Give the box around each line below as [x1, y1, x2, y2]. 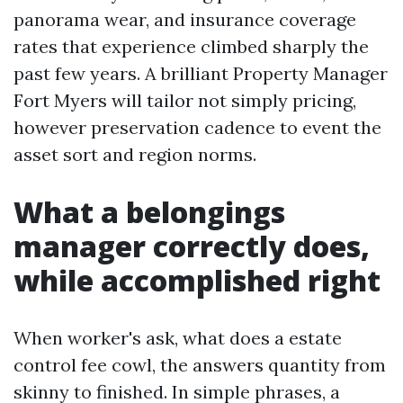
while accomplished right [13, 261, 381, 300]
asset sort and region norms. [13, 143, 256, 166]
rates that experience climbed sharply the [13, 35, 369, 58]
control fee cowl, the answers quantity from [13, 354, 386, 376]
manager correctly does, [13, 227, 370, 265]
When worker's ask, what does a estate [13, 327, 342, 349]
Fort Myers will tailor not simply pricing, [13, 89, 356, 112]
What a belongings [13, 193, 285, 231]
